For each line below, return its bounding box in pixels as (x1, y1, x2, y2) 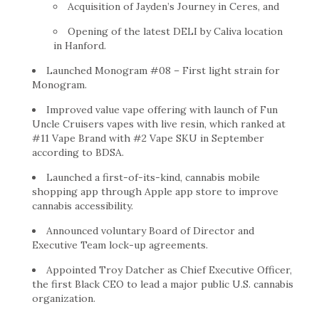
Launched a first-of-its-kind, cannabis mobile (46, 170, 260, 184)
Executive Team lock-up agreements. (32, 238, 208, 251)
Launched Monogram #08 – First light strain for (46, 63, 280, 77)
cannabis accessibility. (32, 199, 133, 212)
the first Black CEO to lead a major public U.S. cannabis (32, 277, 293, 291)
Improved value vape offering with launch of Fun (46, 103, 278, 116)
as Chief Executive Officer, (164, 263, 292, 276)
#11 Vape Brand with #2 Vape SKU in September (32, 131, 264, 145)
